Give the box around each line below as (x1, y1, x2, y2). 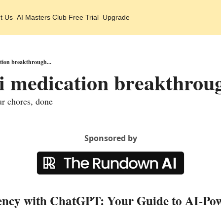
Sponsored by (84, 133, 137, 144)
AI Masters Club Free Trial (17, 13, 99, 21)
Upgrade (103, 13, 130, 21)
